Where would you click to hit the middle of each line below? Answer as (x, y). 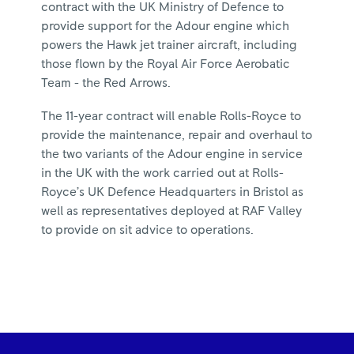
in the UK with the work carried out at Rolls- (163, 173)
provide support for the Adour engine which (166, 26)
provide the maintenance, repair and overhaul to (177, 135)
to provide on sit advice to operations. (148, 230)
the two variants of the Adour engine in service (172, 154)
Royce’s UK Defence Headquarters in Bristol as (173, 192)
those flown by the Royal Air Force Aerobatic (166, 64)
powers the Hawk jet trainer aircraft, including (169, 45)
